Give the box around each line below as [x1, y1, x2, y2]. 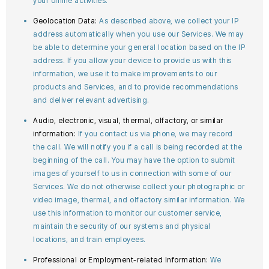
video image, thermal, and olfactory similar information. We [33, 195, 245, 204]
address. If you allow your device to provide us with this [33, 56, 232, 65]
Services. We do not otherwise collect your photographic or [33, 182, 244, 191]
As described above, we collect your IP [99, 16, 238, 25]
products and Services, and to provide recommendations [33, 82, 238, 91]
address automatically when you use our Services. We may [33, 29, 244, 38]
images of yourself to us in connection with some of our [33, 169, 232, 178]
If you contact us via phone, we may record [77, 129, 233, 138]
